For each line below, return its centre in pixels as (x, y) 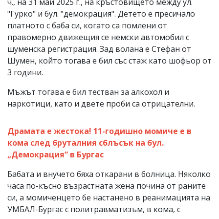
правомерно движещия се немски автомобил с (98, 37)
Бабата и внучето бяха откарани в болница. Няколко (109, 174)
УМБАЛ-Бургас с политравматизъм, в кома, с (94, 209)
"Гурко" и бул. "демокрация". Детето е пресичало (101, 13)
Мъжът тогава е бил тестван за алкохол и (88, 92)
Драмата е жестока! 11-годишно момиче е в (99, 131)
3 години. (25, 72)
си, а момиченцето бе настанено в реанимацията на (109, 197)
